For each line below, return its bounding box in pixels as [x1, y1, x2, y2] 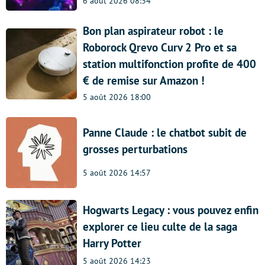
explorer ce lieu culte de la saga [83, 219, 237, 234]
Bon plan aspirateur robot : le [83, 24, 224, 38]
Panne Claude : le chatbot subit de [83, 125, 247, 140]
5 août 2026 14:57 [83, 167, 151, 179]
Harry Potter [83, 235, 141, 250]
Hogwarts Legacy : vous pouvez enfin [83, 202, 258, 217]
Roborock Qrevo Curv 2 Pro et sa [83, 40, 237, 55]
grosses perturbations [83, 142, 188, 157]
